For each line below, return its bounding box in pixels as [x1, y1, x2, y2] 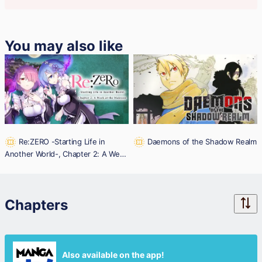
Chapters [5, 196, 68, 214]
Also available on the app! [62, 250, 164, 260]
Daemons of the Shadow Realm [147, 136, 257, 146]
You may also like [5, 37, 123, 54]
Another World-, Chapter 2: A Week [5, 149, 129, 159]
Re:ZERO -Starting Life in [19, 136, 105, 146]
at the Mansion [5, 160, 57, 170]
